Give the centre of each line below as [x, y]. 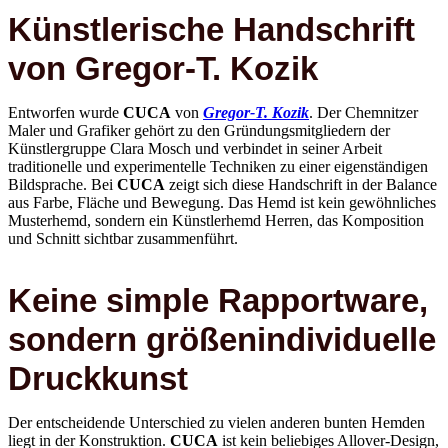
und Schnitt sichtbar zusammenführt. [123, 210]
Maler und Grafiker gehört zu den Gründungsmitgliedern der [199, 102]
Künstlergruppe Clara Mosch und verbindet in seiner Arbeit [195, 120]
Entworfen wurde [65, 84]
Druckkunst [98, 351]
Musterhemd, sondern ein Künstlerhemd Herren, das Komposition [216, 192]
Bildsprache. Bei [62, 156]
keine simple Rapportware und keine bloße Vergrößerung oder [204, 431]
